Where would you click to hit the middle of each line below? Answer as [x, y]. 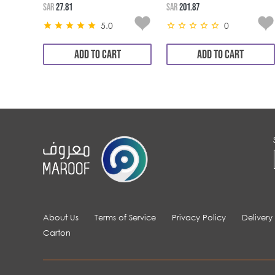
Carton [57, 233]
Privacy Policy [199, 218]
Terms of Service [125, 218]
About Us [61, 218]
